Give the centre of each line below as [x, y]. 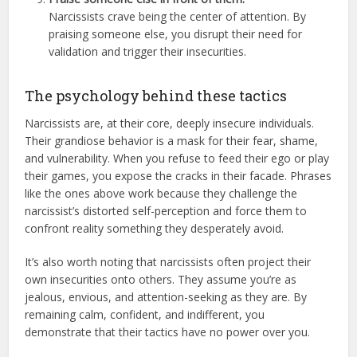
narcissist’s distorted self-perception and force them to [166, 210]
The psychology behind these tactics [156, 95]
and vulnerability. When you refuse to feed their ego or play [177, 158]
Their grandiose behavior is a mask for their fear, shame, [172, 140]
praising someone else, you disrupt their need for [176, 33]
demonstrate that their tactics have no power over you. [168, 331]
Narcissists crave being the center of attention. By [178, 16]
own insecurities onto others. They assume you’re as [161, 279]
